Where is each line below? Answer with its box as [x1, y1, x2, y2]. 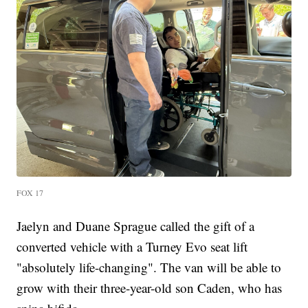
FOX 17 [16, 187, 44, 199]
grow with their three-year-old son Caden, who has [16, 279, 283, 297]
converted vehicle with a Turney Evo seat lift [16, 238, 248, 256]
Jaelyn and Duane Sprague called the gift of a [16, 217, 255, 235]
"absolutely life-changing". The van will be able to [16, 258, 282, 276]
